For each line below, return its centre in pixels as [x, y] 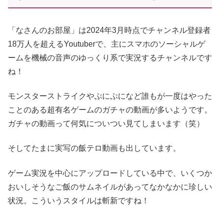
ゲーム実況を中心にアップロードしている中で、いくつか [110, 173]
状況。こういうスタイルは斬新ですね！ [79, 200]
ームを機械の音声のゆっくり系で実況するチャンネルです [110, 57]
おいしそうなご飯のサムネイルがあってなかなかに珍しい [110, 187]
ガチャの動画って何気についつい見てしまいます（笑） [106, 123]
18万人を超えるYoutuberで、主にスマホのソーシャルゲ [107, 44]
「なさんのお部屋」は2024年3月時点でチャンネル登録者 [109, 30]
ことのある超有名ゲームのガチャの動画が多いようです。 [110, 110]
